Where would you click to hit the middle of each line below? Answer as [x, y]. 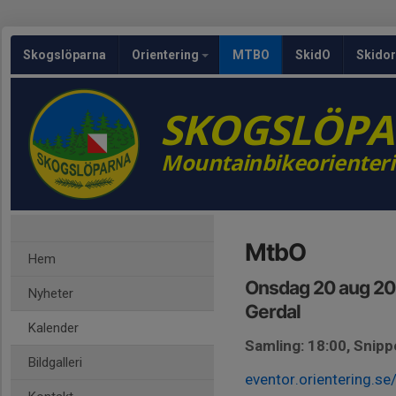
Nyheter [51, 293]
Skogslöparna [65, 55]
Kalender [53, 328]
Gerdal [273, 312]
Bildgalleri [55, 362]
